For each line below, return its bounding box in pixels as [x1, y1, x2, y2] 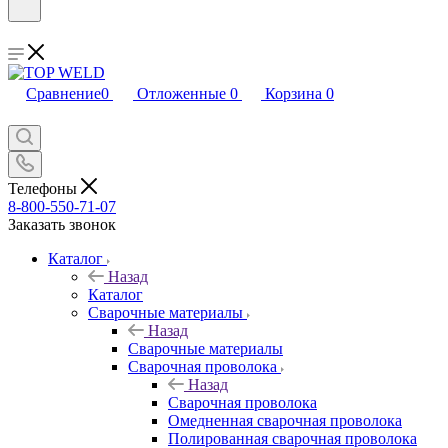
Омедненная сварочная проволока [168, 411, 402, 429]
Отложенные [137, 85, 226, 102]
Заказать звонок [8, 215, 116, 233]
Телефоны [8, 179, 81, 197]
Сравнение [26, 85, 101, 102]
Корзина [265, 85, 322, 102]
